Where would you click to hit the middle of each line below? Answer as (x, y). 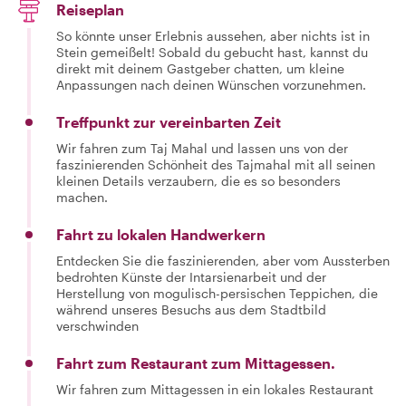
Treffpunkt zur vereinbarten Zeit (169, 122)
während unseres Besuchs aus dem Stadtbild (191, 309)
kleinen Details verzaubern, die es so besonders (198, 181)
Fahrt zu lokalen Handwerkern (161, 234)
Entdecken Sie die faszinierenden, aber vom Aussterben (223, 261)
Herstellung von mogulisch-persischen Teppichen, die (217, 293)
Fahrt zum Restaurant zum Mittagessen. (196, 363)
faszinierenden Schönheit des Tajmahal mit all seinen (216, 164)
